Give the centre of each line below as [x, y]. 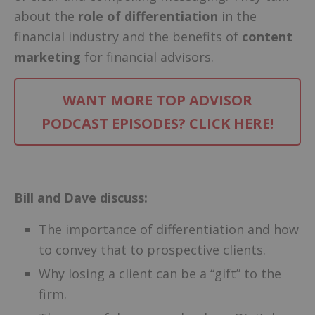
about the [46, 16]
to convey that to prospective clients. [152, 250]
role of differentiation [148, 16]
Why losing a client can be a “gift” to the [160, 274]
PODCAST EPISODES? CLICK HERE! [157, 123]
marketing [47, 57]
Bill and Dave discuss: [81, 197]
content [267, 36]
